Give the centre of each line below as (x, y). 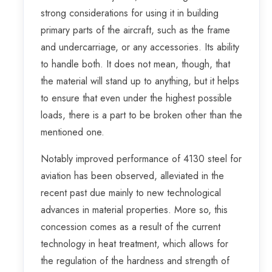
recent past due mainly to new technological (131, 193)
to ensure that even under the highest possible (136, 98)
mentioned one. (73, 132)
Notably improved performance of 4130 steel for (141, 159)
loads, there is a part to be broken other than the (141, 115)
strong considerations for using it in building (130, 13)
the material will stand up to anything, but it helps (140, 81)
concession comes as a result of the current (131, 227)
